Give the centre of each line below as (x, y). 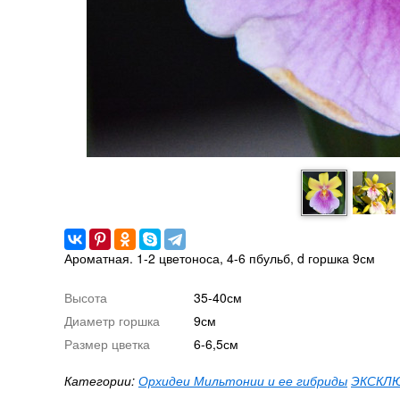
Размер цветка (107, 344)
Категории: (101, 380)
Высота (86, 297)
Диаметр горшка (112, 321)
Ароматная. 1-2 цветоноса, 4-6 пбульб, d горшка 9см (220, 258)
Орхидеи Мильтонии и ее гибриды (243, 380)
